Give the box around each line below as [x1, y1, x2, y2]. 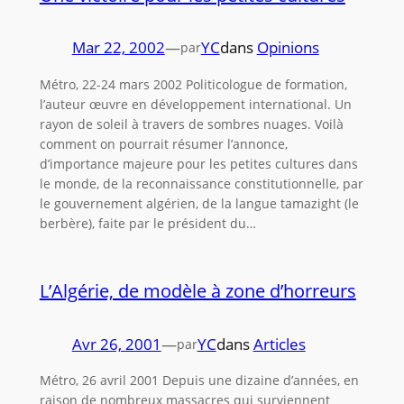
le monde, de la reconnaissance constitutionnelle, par [39, 174, 363, 192]
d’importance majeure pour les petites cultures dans [39, 154, 358, 172]
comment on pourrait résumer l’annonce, [39, 134, 288, 152]
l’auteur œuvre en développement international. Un [39, 95, 352, 113]
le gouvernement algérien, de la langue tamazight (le [39, 194, 359, 212]
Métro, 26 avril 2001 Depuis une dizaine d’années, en [39, 372, 359, 390]
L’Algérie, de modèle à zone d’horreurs [39, 279, 356, 304]
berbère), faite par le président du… [39, 214, 256, 232]
